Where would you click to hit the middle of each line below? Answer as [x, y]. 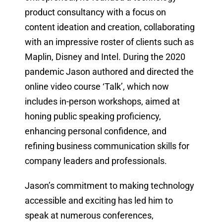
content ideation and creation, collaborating [110, 27]
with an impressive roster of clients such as [109, 42]
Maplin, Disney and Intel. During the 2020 [105, 57]
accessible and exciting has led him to [99, 201]
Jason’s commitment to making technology [109, 186]
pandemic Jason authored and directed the [109, 72]
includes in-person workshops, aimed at [102, 102]
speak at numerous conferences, [89, 216]
